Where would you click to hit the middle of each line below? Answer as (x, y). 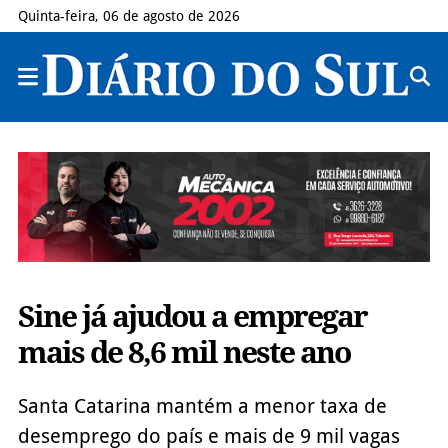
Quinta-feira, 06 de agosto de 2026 (128, 16)
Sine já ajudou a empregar (192, 316)
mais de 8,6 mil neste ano (183, 352)
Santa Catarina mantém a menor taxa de (202, 405)
